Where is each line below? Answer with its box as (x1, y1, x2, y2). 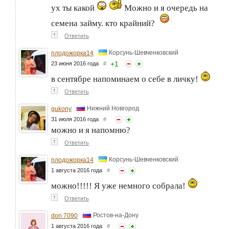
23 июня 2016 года (51, 60, 103, 67)
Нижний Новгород (87, 104, 139, 112)
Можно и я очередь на (122, 3, 208, 13)
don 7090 (51, 212, 78, 220)
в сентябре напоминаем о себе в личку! (51, 74, 200, 84)
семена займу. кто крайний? (51, 18, 157, 29)
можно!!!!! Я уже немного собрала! (51, 181, 188, 191)
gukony (51, 105, 72, 113)
